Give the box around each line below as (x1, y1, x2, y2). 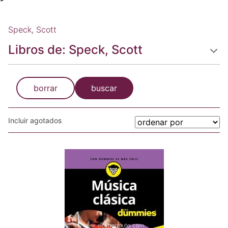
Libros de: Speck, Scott (8, 42, 142, 57)
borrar (34, 83, 58, 93)
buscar (91, 83, 117, 93)
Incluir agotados (8, 116, 62, 125)
